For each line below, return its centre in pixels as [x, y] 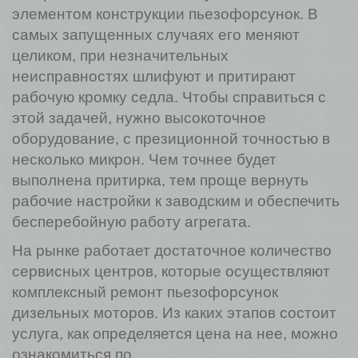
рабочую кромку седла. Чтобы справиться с [169, 97]
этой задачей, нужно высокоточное [139, 118]
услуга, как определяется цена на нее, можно [175, 334]
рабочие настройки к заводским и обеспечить [176, 201]
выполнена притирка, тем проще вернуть [160, 180]
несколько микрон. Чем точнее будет [144, 159]
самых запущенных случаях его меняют [156, 35]
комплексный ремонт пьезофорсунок [145, 292]
